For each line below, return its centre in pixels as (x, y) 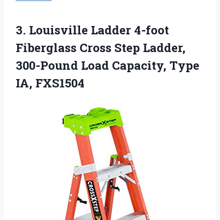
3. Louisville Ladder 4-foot (92, 30)
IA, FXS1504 (50, 83)
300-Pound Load (64, 66)
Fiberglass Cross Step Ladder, (101, 48)
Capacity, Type (156, 66)
